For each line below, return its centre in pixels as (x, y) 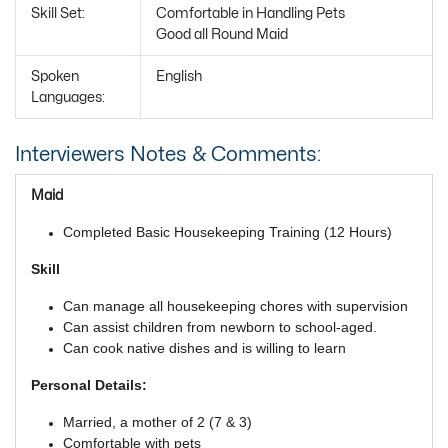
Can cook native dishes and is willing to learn (204, 347)
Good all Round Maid (222, 34)
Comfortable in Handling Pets (250, 13)
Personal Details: (89, 384)
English (179, 76)
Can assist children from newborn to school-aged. (220, 326)
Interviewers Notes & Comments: (168, 154)
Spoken (55, 76)
